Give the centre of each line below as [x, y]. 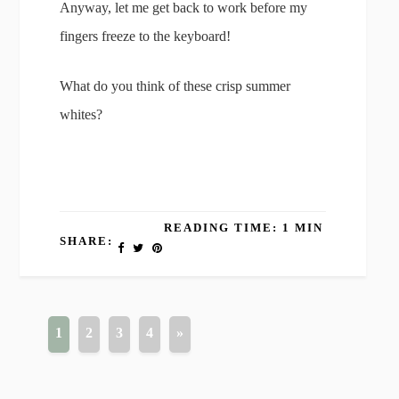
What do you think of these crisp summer [175, 86]
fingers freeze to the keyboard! [146, 36]
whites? [81, 114]
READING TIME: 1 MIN [244, 228]
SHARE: [87, 241]
